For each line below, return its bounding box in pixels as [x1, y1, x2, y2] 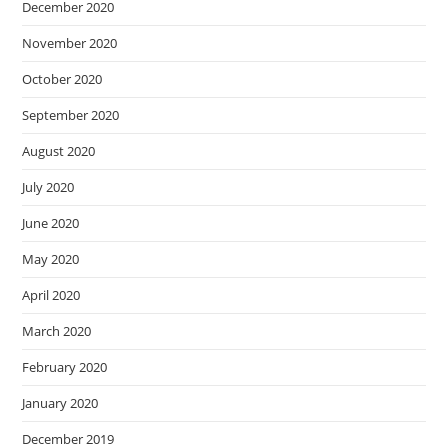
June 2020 [22, 214, 80, 233]
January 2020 [22, 394, 99, 413]
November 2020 [22, 34, 118, 53]
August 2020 [22, 142, 96, 161]
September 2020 [22, 106, 120, 125]
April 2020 [22, 286, 81, 305]
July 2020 [22, 178, 75, 197]
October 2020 [22, 70, 103, 89]
